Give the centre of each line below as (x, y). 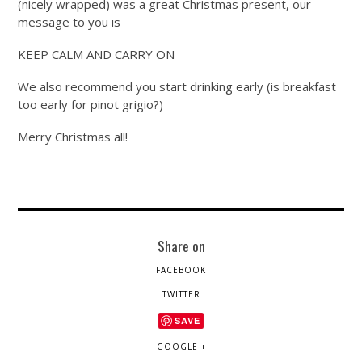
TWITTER (181, 295)
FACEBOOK (181, 270)
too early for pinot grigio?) (91, 105)
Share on (181, 246)
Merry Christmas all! (73, 137)
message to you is (69, 22)
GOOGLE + (181, 347)
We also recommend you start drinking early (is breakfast (177, 87)
